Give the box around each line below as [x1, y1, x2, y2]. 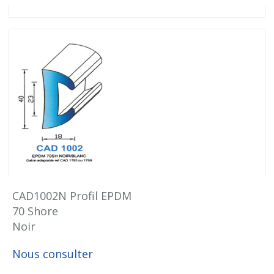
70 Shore [12, 204, 58, 218]
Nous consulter [12, 246, 93, 261]
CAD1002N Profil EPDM [12, 188, 131, 203]
